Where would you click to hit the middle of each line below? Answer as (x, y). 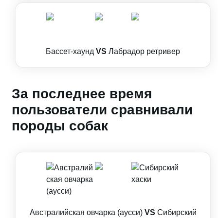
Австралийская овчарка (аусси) (86, 212)
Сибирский (177, 212)
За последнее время (82, 94)
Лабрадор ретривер (144, 51)
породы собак (60, 126)
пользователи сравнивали (102, 110)
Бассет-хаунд (70, 51)
